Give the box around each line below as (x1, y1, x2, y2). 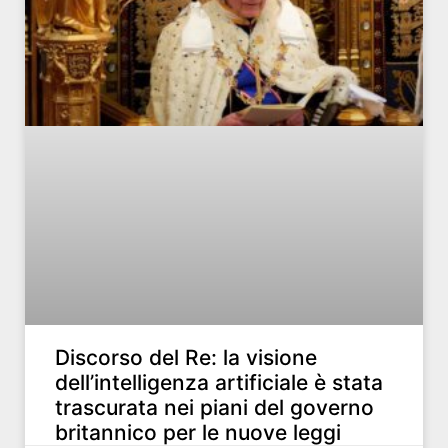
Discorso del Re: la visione (55, 345, 317, 371)
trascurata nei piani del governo (55, 395, 374, 421)
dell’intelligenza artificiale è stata (55, 370, 383, 396)
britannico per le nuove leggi (55, 420, 341, 446)
